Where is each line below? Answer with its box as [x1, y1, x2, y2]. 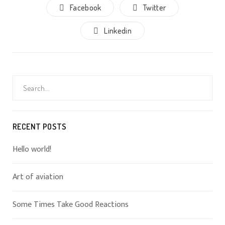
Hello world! [13, 143, 51, 156]
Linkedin [104, 26, 132, 36]
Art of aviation [13, 170, 63, 184]
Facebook [70, 3, 101, 13]
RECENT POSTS [13, 122, 67, 132]
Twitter [143, 3, 166, 13]
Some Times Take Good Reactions [13, 198, 129, 211]
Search [12, 74, 33, 85]
